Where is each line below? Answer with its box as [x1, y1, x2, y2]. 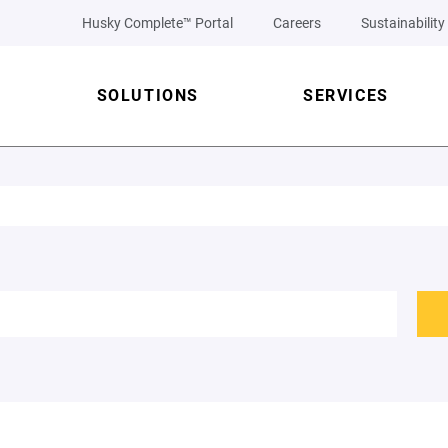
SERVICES [302, 86, 389, 105]
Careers [273, 15, 321, 31]
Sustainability [361, 15, 445, 31]
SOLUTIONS [96, 86, 199, 105]
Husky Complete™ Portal [82, 15, 233, 31]
